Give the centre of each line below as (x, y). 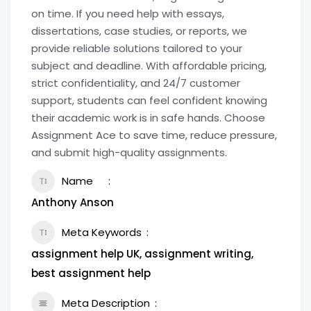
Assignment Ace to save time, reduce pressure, (154, 135)
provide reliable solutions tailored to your (137, 48)
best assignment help (91, 273)
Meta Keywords (102, 232)
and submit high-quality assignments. (129, 152)
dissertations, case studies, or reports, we (139, 31)
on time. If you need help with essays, (128, 14)
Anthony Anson (73, 202)
